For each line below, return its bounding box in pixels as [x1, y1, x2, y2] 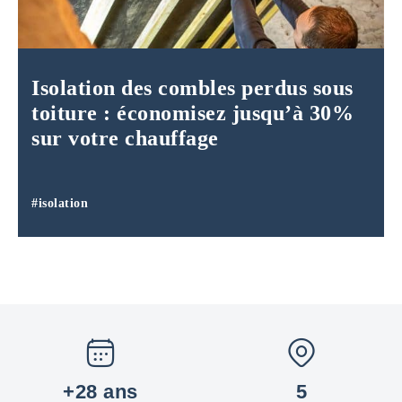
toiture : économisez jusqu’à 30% [31, 101, 354, 125]
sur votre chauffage [31, 127, 219, 150]
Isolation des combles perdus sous [31, 76, 354, 100]
